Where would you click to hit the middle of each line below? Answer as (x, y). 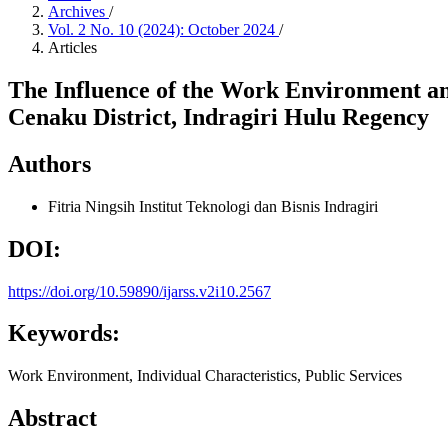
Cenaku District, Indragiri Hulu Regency (218, 116)
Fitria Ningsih (93, 206)
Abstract (52, 418)
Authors (49, 163)
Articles (72, 47)
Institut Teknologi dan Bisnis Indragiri (258, 206)
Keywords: (64, 333)
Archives (78, 11)
